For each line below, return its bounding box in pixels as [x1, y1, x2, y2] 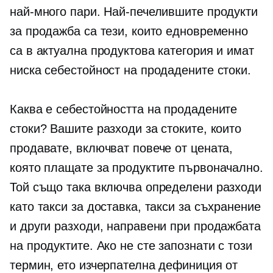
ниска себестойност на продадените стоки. [10, 63, 251, 77]
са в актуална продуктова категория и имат [10, 44, 254, 57]
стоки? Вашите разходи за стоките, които [10, 122, 242, 135]
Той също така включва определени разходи [10, 180, 261, 194]
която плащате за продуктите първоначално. [10, 161, 263, 174]
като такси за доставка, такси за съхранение [10, 200, 261, 213]
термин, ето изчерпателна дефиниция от [10, 258, 238, 272]
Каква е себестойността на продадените [10, 102, 238, 116]
